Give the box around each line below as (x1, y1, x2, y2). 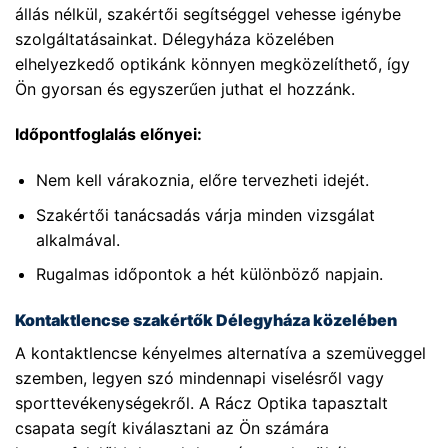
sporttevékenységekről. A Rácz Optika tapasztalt (15, 393, 388, 414)
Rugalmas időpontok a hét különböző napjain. (35, 264, 383, 285)
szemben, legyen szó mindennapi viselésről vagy (15, 368, 384, 389)
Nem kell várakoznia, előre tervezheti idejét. (35, 170, 369, 191)
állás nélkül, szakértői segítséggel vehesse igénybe (15, 3, 401, 24)
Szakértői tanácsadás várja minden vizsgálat (35, 204, 375, 225)
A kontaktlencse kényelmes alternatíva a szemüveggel (15, 343, 426, 364)
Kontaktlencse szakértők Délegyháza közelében (15, 310, 397, 331)
